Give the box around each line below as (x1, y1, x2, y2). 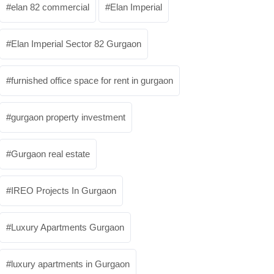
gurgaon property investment (11, 112, 125, 122)
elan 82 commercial (11, 2, 89, 12)
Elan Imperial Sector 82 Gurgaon (11, 39, 141, 49)
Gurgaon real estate (11, 149, 90, 159)
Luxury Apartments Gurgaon (11, 222, 124, 232)
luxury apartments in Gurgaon (11, 259, 130, 269)
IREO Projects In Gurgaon (11, 185, 116, 196)
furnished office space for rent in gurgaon (11, 75, 173, 86)
